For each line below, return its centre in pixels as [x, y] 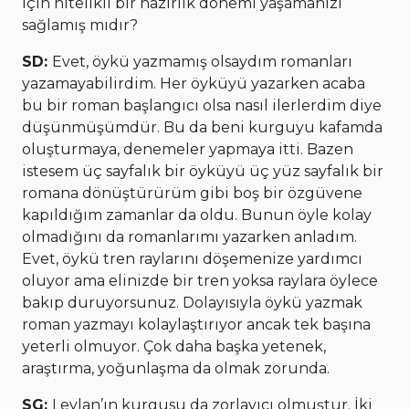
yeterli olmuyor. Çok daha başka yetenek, [174, 346]
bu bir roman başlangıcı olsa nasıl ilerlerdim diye [202, 105]
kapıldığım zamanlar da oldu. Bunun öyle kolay [197, 215]
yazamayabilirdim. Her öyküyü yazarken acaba [194, 83]
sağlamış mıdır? [80, 25]
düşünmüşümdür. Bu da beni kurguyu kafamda [202, 127]
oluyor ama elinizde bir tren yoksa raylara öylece [200, 280]
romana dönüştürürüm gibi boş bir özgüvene [192, 193]
